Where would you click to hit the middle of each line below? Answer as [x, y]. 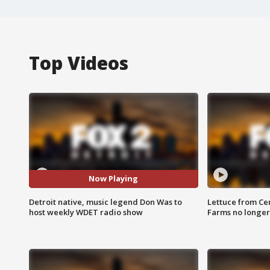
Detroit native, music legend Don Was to [105, 202]
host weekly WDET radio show [86, 212]
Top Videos [79, 63]
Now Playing [114, 179]
